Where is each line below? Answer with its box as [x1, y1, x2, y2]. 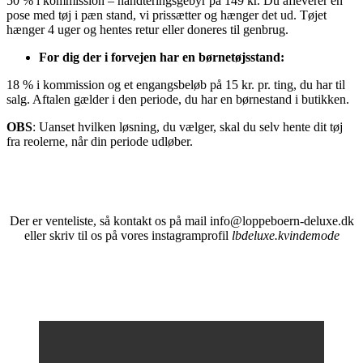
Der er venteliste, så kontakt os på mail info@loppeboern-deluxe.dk [9, 214, 354, 228]
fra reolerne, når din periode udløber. [6, 135, 193, 149]
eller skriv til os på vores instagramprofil [23, 228, 232, 243]
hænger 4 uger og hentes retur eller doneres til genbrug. [6, 23, 288, 37]
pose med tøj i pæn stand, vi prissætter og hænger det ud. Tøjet [6, 8, 327, 23]
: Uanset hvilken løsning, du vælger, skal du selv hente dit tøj [32, 120, 343, 135]
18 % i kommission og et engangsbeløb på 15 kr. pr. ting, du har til [6, 78, 345, 92]
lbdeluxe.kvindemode [231, 228, 340, 243]
